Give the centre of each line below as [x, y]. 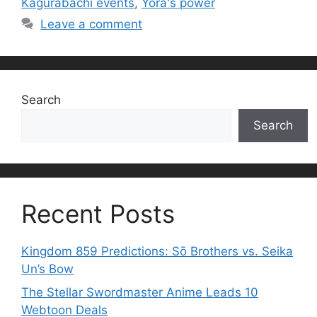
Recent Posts [98, 213]
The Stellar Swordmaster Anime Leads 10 [140, 293]
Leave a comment [92, 24]
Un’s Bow [47, 269]
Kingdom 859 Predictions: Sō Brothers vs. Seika [157, 251]
